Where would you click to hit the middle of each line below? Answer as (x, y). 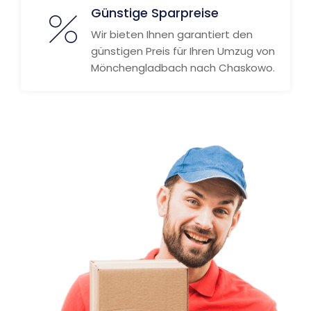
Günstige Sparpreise (155, 13)
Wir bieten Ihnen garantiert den (172, 34)
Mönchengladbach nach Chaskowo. (183, 68)
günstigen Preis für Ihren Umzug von (183, 51)
